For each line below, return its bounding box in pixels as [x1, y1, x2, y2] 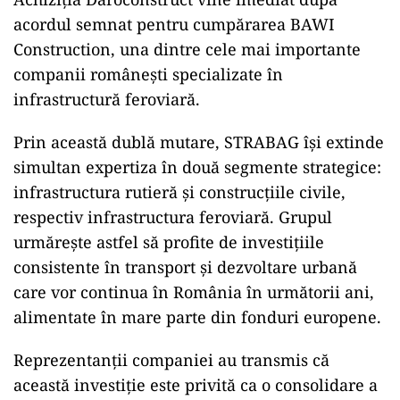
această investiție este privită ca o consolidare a [13, 374, 378, 396]
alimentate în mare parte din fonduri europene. [13, 306, 381, 328]
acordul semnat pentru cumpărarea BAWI [13, 13, 335, 35]
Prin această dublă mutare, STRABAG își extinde [13, 131, 384, 153]
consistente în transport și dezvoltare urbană [13, 256, 357, 278]
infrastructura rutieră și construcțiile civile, [13, 181, 346, 203]
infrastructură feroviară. [13, 88, 200, 110]
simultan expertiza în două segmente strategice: [13, 156, 381, 178]
